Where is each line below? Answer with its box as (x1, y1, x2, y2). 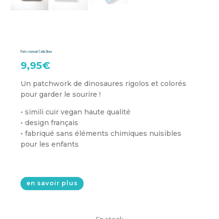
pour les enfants (21, 139, 79, 149)
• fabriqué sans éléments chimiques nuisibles (21, 129, 182, 138)
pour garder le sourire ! (21, 89, 101, 99)
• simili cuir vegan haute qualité (21, 107, 131, 116)
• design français (21, 118, 79, 127)
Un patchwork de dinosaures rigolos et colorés (21, 79, 187, 88)
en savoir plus (26, 179, 78, 187)
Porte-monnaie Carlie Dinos (21, 48, 53, 54)
